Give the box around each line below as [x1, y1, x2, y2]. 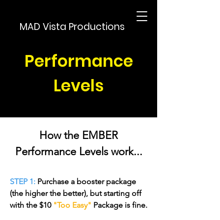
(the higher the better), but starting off [10, 189, 141, 198]
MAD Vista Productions [20, 20, 125, 33]
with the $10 [10, 200, 53, 210]
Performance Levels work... [15, 145, 142, 158]
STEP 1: [10, 177, 35, 186]
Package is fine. [93, 200, 147, 210]
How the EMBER [39, 129, 118, 142]
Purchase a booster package [35, 177, 136, 186]
